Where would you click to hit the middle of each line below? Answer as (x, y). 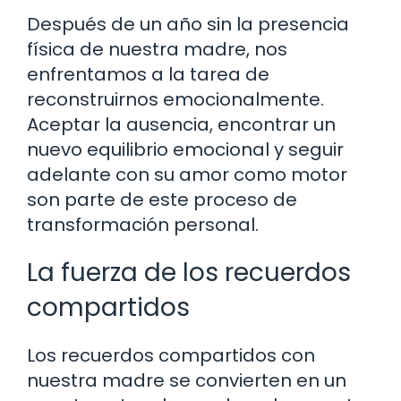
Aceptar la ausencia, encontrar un (181, 124)
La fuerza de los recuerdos (189, 272)
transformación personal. (143, 224)
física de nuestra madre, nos (157, 49)
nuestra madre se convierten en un (187, 380)
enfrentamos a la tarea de (148, 74)
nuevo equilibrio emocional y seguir (185, 149)
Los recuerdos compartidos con (171, 355)
